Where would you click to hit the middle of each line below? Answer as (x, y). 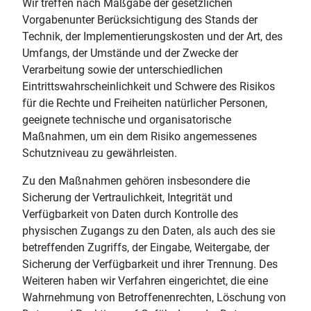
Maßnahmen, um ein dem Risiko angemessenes (140, 136)
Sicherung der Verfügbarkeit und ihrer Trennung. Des (150, 264)
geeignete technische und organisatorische (127, 119)
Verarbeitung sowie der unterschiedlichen (123, 69)
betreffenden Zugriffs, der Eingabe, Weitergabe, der (146, 247)
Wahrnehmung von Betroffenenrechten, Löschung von (154, 297)
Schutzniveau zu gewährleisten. (100, 153)
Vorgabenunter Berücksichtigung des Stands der (140, 19)
